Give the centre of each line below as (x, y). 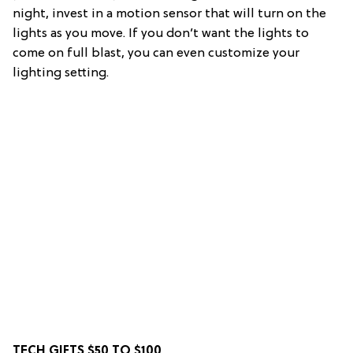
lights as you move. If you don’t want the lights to (161, 33)
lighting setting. (61, 73)
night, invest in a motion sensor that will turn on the (169, 14)
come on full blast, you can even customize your (156, 53)
